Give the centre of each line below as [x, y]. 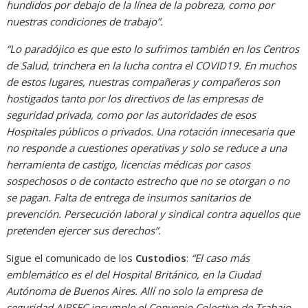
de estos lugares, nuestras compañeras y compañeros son [143, 81]
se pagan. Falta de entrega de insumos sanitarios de [129, 197]
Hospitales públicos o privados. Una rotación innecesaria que [151, 131]
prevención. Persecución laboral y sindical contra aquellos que [153, 213]
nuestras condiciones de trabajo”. [85, 21]
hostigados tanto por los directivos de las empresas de [135, 98]
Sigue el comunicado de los [71, 257]
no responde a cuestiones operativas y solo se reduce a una [147, 147]
